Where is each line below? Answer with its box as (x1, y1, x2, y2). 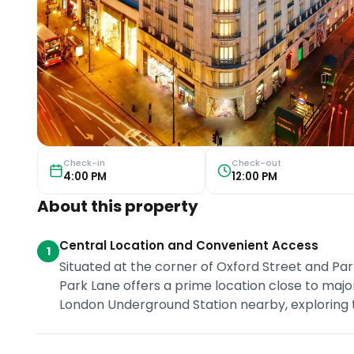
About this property (37, 195, 199, 218)
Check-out (231, 156, 281, 169)
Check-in (63, 156, 106, 169)
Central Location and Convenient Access (59, 237, 319, 254)
